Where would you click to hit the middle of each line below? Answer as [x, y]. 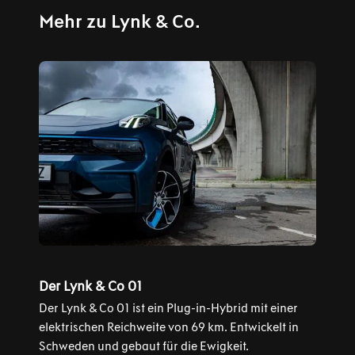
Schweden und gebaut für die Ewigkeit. [143, 346]
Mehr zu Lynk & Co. [119, 21]
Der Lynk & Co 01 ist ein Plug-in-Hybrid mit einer [168, 308]
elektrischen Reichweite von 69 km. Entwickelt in [168, 327]
